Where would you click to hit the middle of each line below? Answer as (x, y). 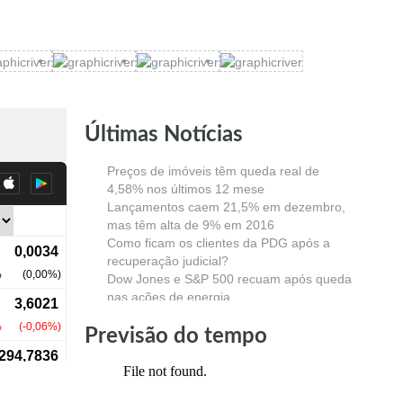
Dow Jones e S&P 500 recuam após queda (229, 278)
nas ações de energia (169, 296)
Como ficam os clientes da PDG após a (219, 242)
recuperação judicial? (168, 260)
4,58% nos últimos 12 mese (186, 188)
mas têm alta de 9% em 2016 (191, 224)
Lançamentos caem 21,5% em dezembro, (226, 206)
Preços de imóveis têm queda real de (213, 170)
